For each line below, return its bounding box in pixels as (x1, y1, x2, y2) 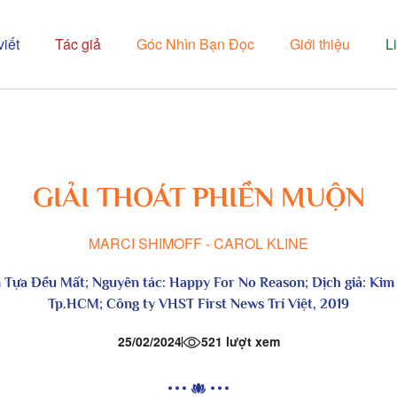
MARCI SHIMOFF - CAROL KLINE (89, 233, 308, 253)
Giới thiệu (290, 34, 350, 54)
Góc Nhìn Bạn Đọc (136, 34, 254, 54)
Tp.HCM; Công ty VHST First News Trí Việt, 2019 (48, 296, 349, 312)
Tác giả (55, 34, 101, 54)
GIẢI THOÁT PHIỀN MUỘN (32, 181, 365, 213)
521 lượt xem (200, 332, 280, 350)
